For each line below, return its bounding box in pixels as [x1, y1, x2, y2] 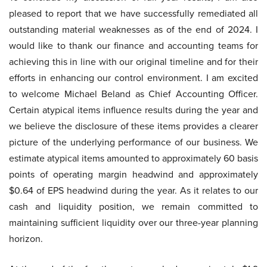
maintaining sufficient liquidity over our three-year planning [9, 216, 258, 230]
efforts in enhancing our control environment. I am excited [9, 71, 258, 85]
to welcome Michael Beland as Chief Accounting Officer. [9, 87, 258, 101]
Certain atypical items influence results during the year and [9, 103, 258, 117]
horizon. [9, 232, 43, 246]
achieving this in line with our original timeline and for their [9, 55, 258, 69]
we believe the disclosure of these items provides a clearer [9, 119, 258, 133]
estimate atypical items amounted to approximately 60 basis [9, 151, 258, 166]
